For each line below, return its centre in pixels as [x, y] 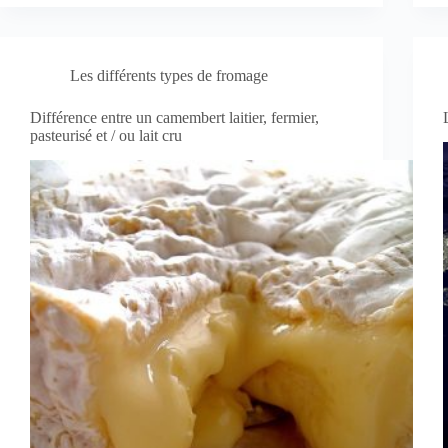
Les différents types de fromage [169, 76]
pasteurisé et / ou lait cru [106, 136]
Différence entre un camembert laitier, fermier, [174, 118]
